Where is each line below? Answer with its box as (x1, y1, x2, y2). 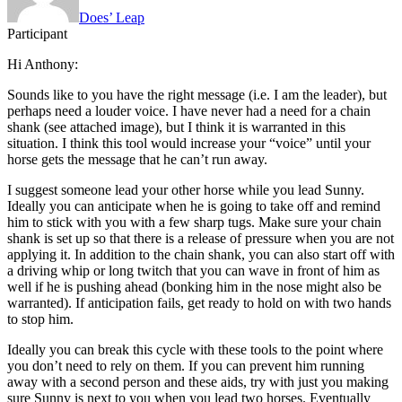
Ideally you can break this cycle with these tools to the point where (7, 341, 383, 357)
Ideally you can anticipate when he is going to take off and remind (7, 197, 380, 214)
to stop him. (7, 310, 74, 327)
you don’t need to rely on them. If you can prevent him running (7, 357, 364, 373)
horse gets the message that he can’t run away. (7, 151, 267, 167)
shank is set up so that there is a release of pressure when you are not (7, 230, 394, 246)
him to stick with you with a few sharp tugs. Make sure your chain (7, 214, 381, 230)
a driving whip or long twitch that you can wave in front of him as (7, 262, 380, 278)
